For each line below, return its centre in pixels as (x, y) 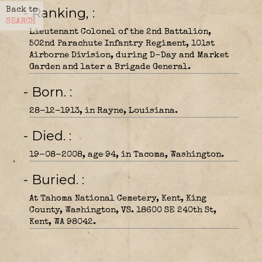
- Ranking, (62, 13)
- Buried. (57, 180)
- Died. (50, 136)
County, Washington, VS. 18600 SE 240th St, (123, 210)
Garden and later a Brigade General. (110, 67)
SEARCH (21, 22)
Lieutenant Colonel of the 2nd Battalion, (120, 32)
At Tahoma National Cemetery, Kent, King (118, 198)
